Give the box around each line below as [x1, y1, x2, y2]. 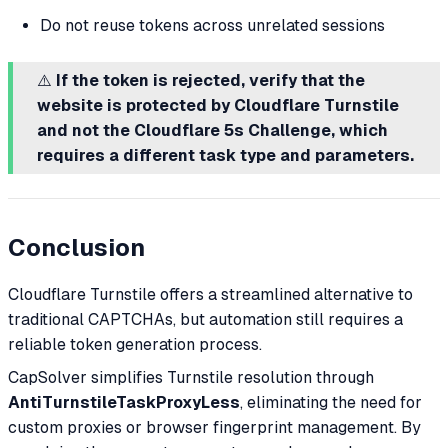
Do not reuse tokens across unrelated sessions [40, 15, 385, 35]
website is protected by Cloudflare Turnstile [37, 95, 399, 115]
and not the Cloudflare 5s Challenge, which [37, 120, 388, 140]
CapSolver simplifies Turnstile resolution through [8, 367, 374, 387]
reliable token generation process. [8, 334, 262, 354]
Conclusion [8, 234, 145, 262]
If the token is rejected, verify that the [56, 70, 365, 90]
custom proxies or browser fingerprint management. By [8, 417, 421, 437]
